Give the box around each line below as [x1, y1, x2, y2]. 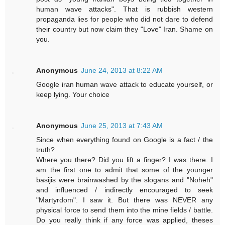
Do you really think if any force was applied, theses [36, 215, 213, 224]
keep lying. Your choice [36, 90, 110, 98]
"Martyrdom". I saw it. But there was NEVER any [36, 195, 213, 204]
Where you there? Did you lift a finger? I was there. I [36, 155, 213, 164]
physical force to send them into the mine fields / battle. [36, 205, 213, 214]
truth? [36, 145, 55, 154]
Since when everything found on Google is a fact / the [36, 135, 213, 144]
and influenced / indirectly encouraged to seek [36, 185, 213, 194]
